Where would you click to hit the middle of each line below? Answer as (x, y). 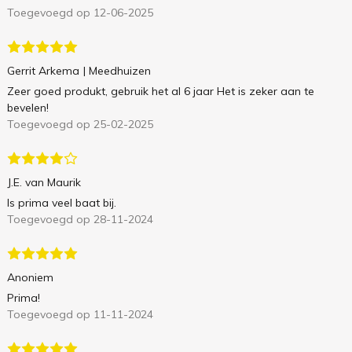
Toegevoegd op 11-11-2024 (80, 315)
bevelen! (27, 108)
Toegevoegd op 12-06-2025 (80, 13)
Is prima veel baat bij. (61, 203)
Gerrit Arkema (43, 71)
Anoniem (30, 278)
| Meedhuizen (117, 71)
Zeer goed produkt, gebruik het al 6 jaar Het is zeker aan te (160, 92)
